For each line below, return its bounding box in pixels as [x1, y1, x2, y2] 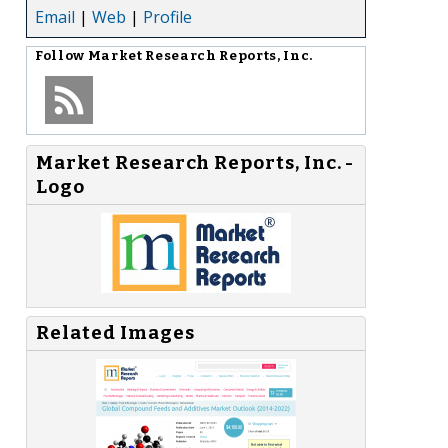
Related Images [36, 322, 195, 345]
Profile [143, 5, 192, 28]
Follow [35, 47, 88, 64]
